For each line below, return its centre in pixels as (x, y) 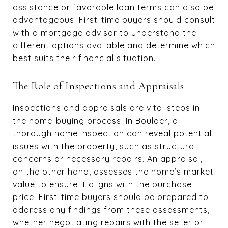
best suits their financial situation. (84, 58)
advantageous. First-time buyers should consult (114, 20)
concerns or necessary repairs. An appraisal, (108, 159)
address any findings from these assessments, (111, 210)
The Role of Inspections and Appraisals (98, 86)
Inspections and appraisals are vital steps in (106, 108)
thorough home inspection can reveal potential (112, 133)
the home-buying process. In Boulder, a (95, 121)
